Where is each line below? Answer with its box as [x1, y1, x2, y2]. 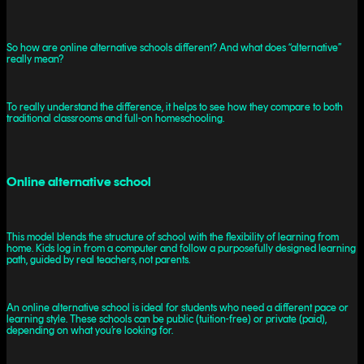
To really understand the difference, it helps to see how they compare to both [6, 100, 343, 113]
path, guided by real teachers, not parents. [6, 253, 190, 266]
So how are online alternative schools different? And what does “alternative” [6, 41, 341, 54]
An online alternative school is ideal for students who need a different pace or [6, 301, 349, 314]
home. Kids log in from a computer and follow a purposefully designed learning [6, 242, 356, 255]
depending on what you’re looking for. [6, 324, 173, 337]
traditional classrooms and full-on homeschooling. [6, 111, 224, 124]
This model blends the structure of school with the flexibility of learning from [6, 231, 339, 244]
